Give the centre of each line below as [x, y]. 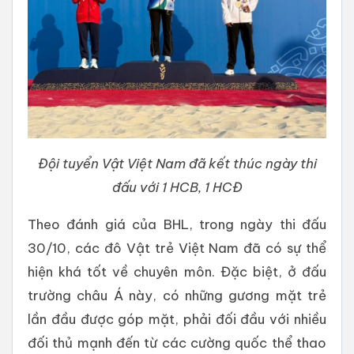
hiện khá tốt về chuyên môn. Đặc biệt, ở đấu [177, 271]
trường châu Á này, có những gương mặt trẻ [177, 295]
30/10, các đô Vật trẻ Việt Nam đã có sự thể [177, 247]
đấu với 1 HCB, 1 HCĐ [177, 186]
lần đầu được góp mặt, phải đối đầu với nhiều [177, 318]
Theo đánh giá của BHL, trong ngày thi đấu [177, 224]
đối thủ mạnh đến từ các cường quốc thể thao [177, 342]
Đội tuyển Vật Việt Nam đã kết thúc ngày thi [177, 163]
